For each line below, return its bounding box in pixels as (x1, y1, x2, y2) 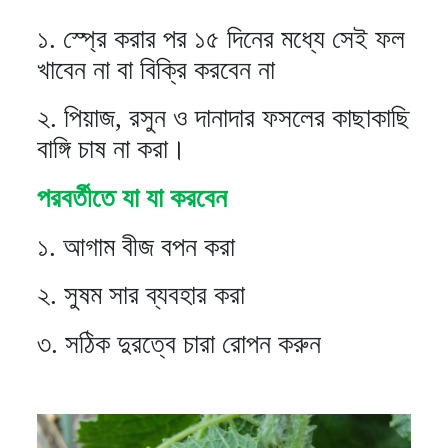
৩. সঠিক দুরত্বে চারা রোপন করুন (37, 328, 321, 359)
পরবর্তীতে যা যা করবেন (37, 183, 227, 213)
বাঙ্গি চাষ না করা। (37, 134, 186, 165)
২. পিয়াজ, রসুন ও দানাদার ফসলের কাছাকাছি (37, 103, 410, 134)
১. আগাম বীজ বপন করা (37, 231, 235, 262)
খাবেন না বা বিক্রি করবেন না (37, 54, 275, 85)
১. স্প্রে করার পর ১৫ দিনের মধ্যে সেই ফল (37, 23, 405, 54)
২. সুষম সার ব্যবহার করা (37, 280, 245, 311)
